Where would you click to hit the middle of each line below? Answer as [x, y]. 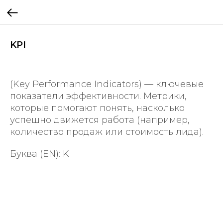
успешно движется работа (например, [100, 120]
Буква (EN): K [40, 154]
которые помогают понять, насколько [97, 108]
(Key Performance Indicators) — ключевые [107, 84]
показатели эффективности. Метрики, [98, 96]
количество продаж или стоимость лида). [107, 132]
